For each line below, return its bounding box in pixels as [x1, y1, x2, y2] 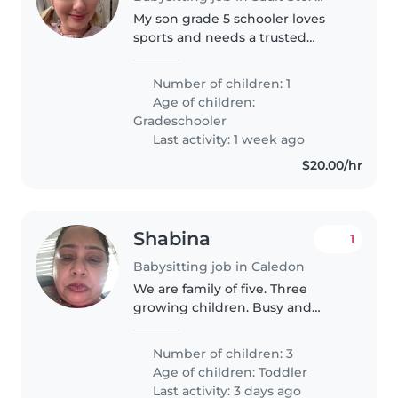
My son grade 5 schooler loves [133, 10, 326, 27]
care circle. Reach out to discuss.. [133, 103, 343, 120]
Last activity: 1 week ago [149, 131, 306, 147]
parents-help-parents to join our [133, 84, 341, 101]
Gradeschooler [133, 112, 227, 129]
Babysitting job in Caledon [133, 258, 306, 275]
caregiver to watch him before [133, 47, 330, 64]
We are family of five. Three [133, 280, 308, 297]
